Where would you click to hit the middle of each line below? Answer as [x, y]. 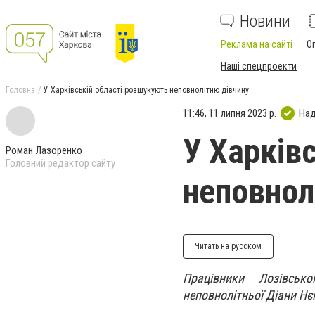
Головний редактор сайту [60, 163]
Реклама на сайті [257, 44]
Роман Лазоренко [44, 150]
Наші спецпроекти [259, 66]
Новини [265, 21]
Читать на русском [228, 246]
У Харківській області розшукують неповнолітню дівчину [146, 90]
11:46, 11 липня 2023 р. [230, 113]
